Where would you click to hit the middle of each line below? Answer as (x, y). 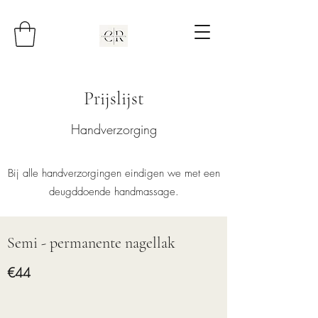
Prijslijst (114, 98)
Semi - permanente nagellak (91, 243)
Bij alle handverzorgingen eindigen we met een (114, 173)
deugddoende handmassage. (114, 192)
